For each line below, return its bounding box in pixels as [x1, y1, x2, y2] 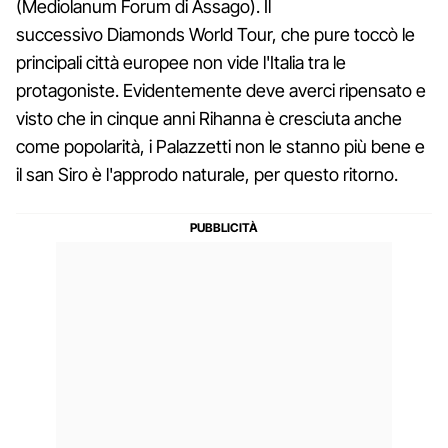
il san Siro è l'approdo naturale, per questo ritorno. [16, 163, 398, 185]
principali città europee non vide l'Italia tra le [16, 51, 346, 73]
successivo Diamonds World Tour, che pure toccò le [16, 23, 415, 45]
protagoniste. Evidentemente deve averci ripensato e [16, 79, 426, 101]
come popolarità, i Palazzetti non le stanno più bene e [16, 135, 425, 157]
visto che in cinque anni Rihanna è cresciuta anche [16, 107, 402, 129]
